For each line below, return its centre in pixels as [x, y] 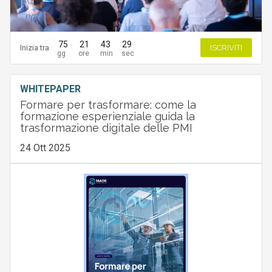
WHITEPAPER [50, 89]
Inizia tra [34, 48]
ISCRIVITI [226, 48]
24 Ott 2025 [45, 148]
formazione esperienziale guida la [107, 116]
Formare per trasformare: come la [108, 104]
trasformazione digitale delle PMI [106, 127]
